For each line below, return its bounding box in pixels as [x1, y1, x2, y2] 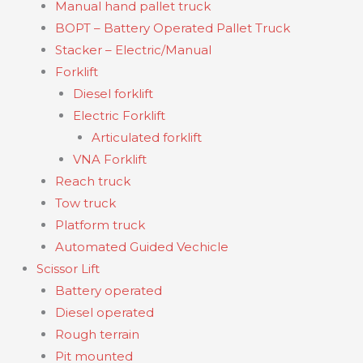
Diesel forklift [73, 86, 153, 102]
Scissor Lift [36, 261, 100, 277]
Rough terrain [54, 327, 139, 343]
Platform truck [54, 217, 145, 233]
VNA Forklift [73, 152, 147, 168]
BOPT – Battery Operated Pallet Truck [54, 20, 290, 36]
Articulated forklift [91, 130, 202, 146]
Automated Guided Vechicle [54, 239, 228, 255]
